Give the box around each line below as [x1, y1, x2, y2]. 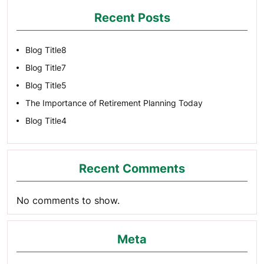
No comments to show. [16, 194, 120, 206]
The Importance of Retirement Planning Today [25, 98, 203, 108]
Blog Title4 [25, 115, 67, 126]
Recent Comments [79, 161, 185, 176]
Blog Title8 [25, 45, 67, 55]
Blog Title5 [25, 80, 67, 90]
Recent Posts [94, 11, 170, 25]
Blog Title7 [25, 62, 66, 72]
